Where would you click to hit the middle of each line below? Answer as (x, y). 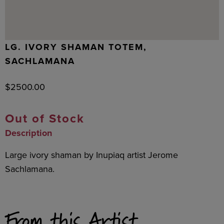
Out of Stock (45, 118)
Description (28, 133)
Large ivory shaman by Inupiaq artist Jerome (91, 155)
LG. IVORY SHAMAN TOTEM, (76, 47)
